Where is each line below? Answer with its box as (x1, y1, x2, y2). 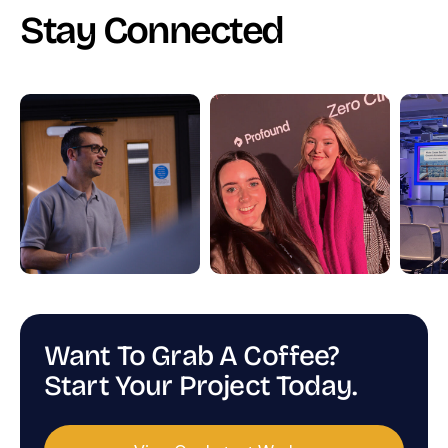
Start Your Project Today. (44, 369, 357, 404)
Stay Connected (20, 8, 284, 54)
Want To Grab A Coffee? (44, 339, 340, 374)
